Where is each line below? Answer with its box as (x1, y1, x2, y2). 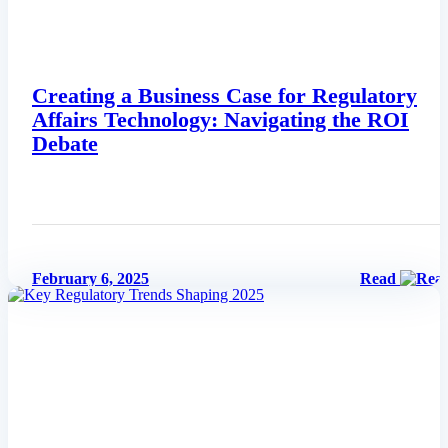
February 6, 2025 (32, 270, 149, 288)
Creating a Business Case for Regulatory (32, 83, 417, 108)
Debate (32, 131, 98, 156)
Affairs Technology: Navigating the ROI (32, 107, 409, 132)
